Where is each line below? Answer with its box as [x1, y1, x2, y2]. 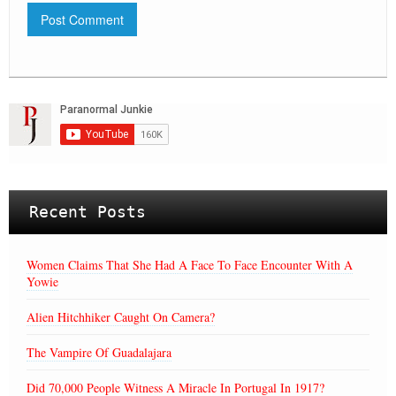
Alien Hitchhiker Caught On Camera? [27, 308, 215, 326]
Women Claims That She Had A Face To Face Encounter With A [27, 256, 353, 274]
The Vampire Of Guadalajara [27, 344, 171, 362]
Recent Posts [29, 202, 146, 222]
